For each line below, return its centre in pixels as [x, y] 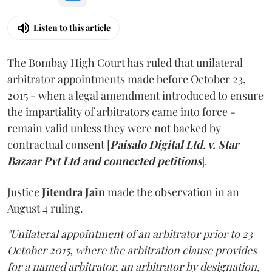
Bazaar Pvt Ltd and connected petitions [104, 161]
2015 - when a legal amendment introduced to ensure [135, 95]
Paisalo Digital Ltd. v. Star [174, 144]
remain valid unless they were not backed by [114, 128]
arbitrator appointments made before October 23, [127, 79]
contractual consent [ [59, 144]
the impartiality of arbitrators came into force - [121, 111]
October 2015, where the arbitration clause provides [132, 250]
